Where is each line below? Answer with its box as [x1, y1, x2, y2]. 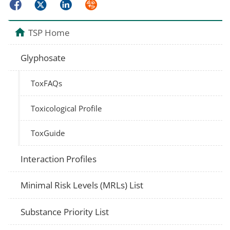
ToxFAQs [31, 78, 63, 89]
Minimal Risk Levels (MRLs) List [21, 179, 144, 191]
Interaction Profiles [21, 152, 97, 165]
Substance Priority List [21, 205, 109, 218]
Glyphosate [21, 51, 66, 64]
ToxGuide [31, 128, 65, 139]
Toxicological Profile [31, 103, 102, 113]
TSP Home [28, 26, 70, 39]
